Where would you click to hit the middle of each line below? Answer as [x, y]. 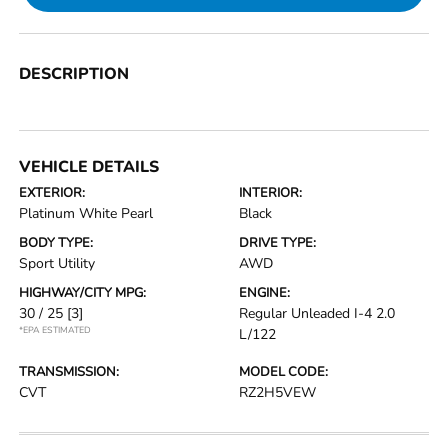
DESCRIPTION [74, 74]
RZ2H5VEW [277, 392]
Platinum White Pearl [86, 213]
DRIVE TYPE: [277, 243]
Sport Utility [57, 263]
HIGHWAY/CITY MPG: [83, 293]
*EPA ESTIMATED [55, 330]
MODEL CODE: [283, 372]
